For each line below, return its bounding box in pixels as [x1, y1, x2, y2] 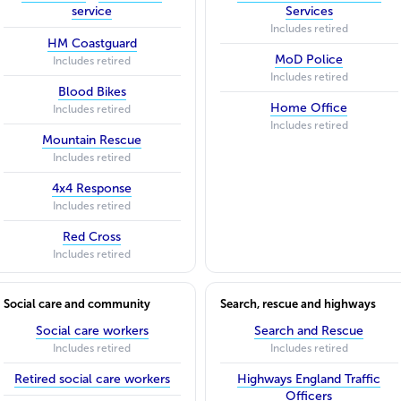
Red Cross [63, 228, 122, 244]
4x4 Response [52, 180, 132, 196]
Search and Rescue [254, 322, 364, 338]
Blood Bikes [57, 83, 126, 99]
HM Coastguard [47, 35, 137, 51]
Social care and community [3, 296, 150, 311]
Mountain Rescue [42, 132, 142, 148]
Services [285, 3, 333, 19]
